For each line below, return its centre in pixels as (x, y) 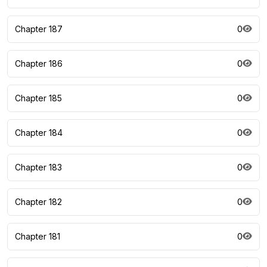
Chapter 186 (39, 63)
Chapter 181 (38, 236)
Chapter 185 (38, 98)
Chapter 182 (38, 202)
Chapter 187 (39, 29)
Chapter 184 (39, 133)
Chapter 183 (38, 167)
